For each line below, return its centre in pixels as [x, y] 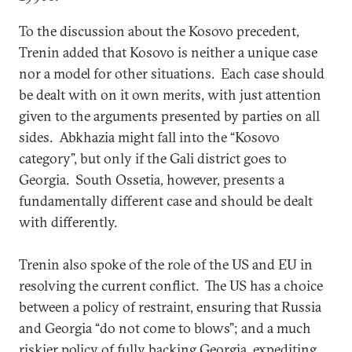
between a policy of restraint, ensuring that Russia [170, 306]
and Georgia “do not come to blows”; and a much [165, 328]
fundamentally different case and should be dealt [166, 200]
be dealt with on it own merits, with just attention [170, 94]
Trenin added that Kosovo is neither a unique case [168, 52]
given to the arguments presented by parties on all [169, 115]
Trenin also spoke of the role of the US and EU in [166, 264]
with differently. [74, 222]
